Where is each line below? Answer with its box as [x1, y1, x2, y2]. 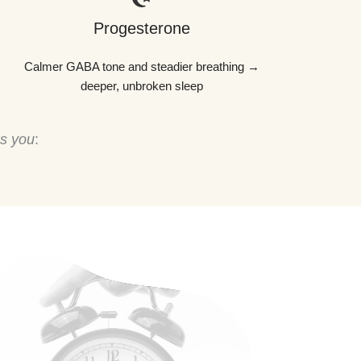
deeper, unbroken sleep [81, 78, 203, 93]
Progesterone [93, 19, 190, 37]
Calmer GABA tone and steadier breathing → [24, 59, 259, 73]
